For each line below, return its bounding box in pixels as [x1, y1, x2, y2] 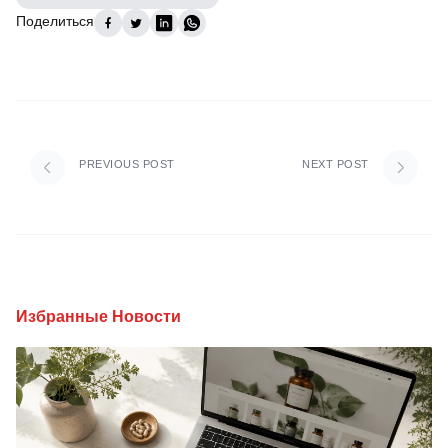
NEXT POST [302, 158, 369, 170]
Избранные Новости [16, 308, 181, 325]
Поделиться [16, 13, 94, 29]
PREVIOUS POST [79, 158, 175, 170]
